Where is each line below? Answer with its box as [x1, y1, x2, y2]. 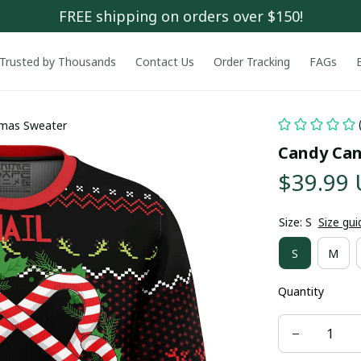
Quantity [277, 284, 324, 299]
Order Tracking [213, 53, 290, 69]
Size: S [278, 214, 312, 230]
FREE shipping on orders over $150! [58, 6, 303, 26]
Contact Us [135, 53, 194, 69]
